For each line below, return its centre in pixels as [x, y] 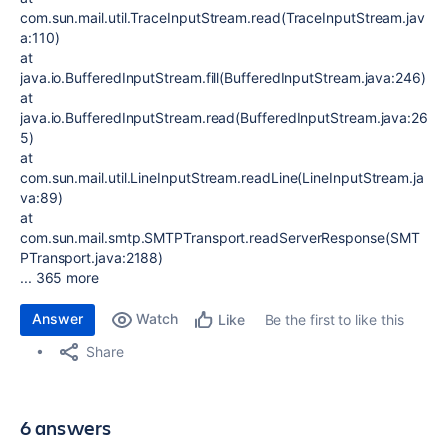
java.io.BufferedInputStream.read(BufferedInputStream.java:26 [224, 117]
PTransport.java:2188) [92, 257]
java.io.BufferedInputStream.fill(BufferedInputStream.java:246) [223, 77]
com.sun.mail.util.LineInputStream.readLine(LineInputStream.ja [222, 177]
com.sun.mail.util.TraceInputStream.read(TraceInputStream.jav [222, 17]
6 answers [66, 427]
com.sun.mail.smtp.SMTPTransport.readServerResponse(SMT [220, 237]
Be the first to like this [334, 319]
